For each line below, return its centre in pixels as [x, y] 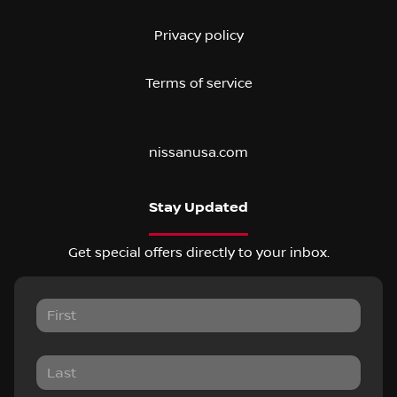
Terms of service [198, 83]
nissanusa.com [198, 152]
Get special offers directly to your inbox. [198, 253]
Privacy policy [198, 35]
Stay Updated [198, 208]
